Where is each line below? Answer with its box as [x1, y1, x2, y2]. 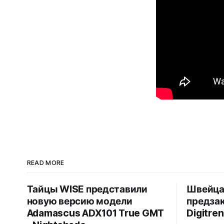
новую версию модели [26, 195, 132, 207]
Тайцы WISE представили [26, 183, 147, 195]
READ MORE [26, 158, 64, 166]
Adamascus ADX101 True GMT [26, 207, 164, 219]
